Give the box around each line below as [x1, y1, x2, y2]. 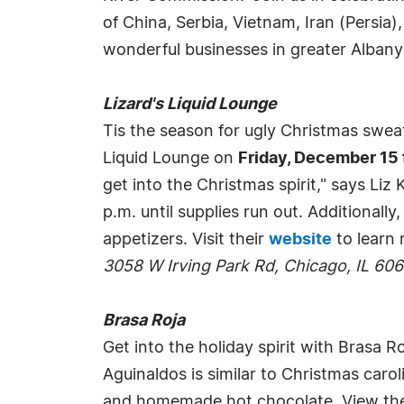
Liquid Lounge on [103, 151, 238, 167]
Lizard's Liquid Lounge [103, 96, 277, 113]
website [269, 232, 332, 248]
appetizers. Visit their [103, 232, 269, 248]
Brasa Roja [103, 313, 185, 329]
